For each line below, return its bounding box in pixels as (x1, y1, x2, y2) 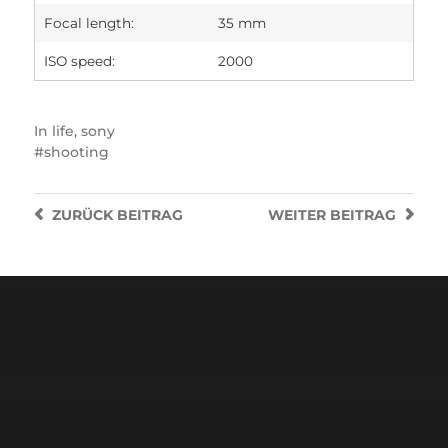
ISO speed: (44, 53, 116, 70)
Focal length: (44, 15, 135, 32)
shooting (43, 143, 109, 162)
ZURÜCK (51, 206, 113, 225)
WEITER (268, 206, 327, 225)
